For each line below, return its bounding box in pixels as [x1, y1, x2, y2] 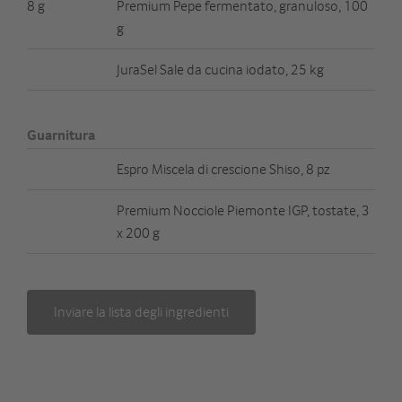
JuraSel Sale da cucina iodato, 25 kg [117, 59, 324, 78]
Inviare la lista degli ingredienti [54, 302, 229, 321]
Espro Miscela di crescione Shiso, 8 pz [117, 159, 330, 178]
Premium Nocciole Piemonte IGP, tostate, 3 [117, 200, 370, 219]
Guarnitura [27, 125, 95, 144]
